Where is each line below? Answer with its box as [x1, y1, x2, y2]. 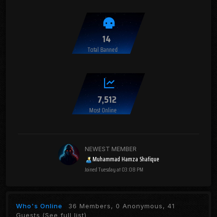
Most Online [89, 105, 117, 115]
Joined [84, 165, 98, 174]
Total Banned [87, 44, 118, 55]
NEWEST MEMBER [84, 145, 137, 153]
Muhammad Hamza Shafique [92, 154, 159, 165]
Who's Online [16, 202, 68, 210]
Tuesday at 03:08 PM [98, 165, 143, 174]
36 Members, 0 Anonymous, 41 [68, 202, 175, 210]
